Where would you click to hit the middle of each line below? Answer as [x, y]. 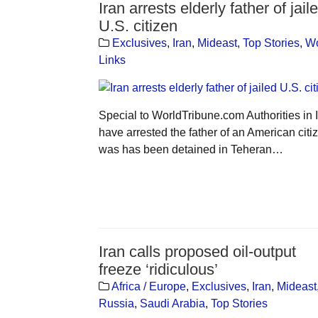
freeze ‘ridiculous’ [158, 269]
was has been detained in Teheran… [191, 149]
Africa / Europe [148, 286]
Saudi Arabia [172, 303]
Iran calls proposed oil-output [197, 251]
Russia [116, 303]
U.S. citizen [138, 26]
